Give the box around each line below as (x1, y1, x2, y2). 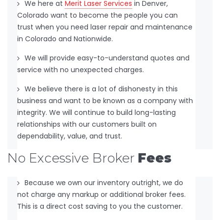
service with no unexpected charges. (17, 64, 144, 75)
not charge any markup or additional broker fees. (17, 189, 186, 199)
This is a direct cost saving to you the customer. (17, 201, 183, 211)
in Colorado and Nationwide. (17, 33, 113, 44)
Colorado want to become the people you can (17, 10, 178, 20)
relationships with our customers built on (17, 119, 157, 129)
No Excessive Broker (7, 150, 138, 166)
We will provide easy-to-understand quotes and (25, 53, 190, 63)
